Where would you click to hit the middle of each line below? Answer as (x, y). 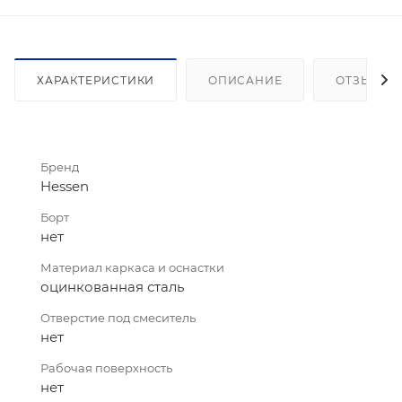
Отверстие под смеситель (118, 317)
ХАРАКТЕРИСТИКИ (96, 80)
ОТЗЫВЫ (364, 80)
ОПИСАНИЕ (245, 80)
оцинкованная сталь (112, 286)
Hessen (65, 186)
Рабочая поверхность (106, 367)
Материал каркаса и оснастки (132, 267)
